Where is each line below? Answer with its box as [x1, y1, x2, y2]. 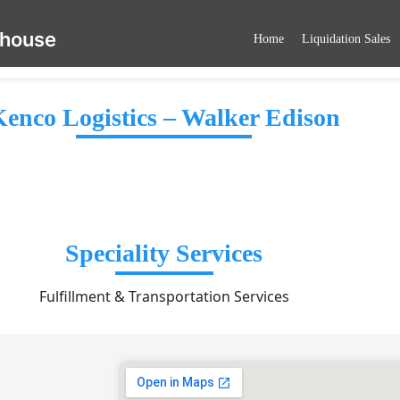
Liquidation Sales [302, 31, 390, 46]
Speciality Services [65, 239, 263, 268]
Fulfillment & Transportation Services [38, 287, 289, 307]
